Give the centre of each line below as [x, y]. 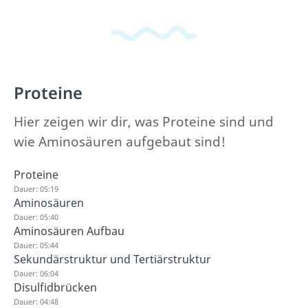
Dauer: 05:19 [36, 188]
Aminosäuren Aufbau [69, 231]
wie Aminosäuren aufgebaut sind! [120, 141]
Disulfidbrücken [55, 287]
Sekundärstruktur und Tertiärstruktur [112, 259]
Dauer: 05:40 [36, 217]
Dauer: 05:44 [36, 245]
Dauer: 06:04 [36, 273]
